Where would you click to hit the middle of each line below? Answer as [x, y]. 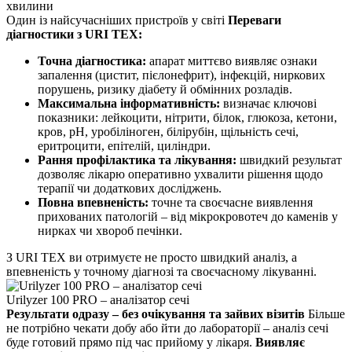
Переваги [255, 20]
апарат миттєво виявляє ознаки [232, 60]
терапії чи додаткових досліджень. [130, 188]
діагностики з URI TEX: [74, 34]
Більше [325, 313]
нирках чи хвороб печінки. [110, 230]
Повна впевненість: [93, 202]
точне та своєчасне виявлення [231, 202]
